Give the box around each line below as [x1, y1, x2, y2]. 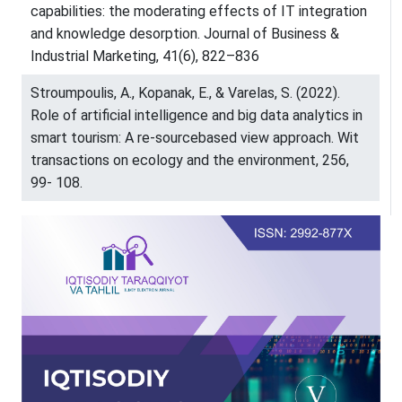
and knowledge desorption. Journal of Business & [31, 24, 339, 42]
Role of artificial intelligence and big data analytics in [31, 106, 363, 124]
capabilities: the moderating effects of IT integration [31, 2, 367, 20]
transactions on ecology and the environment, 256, [31, 151, 349, 169]
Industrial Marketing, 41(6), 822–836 [31, 47, 259, 65]
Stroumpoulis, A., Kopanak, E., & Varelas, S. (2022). [31, 83, 340, 101]
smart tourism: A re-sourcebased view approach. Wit [31, 128, 359, 146]
